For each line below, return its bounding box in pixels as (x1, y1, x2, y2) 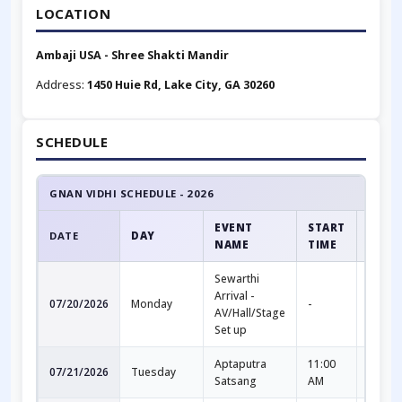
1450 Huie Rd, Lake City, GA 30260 (87, 76, 275, 92)
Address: (36, 76, 87, 92)
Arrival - (214, 287, 254, 303)
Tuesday (131, 363, 176, 380)
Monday (131, 295, 172, 311)
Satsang (214, 372, 257, 389)
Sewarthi (214, 270, 259, 286)
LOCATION (36, 4, 110, 22)
